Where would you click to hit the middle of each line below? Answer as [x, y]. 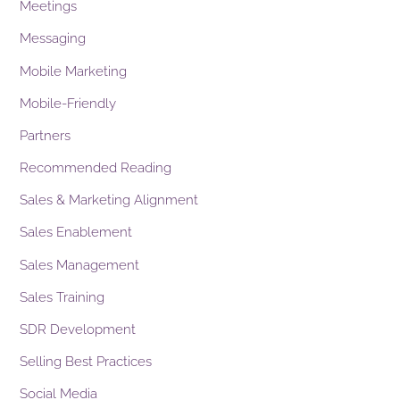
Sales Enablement [76, 233]
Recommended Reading [96, 168]
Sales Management [80, 265]
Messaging [53, 39]
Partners [46, 135]
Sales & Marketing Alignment [109, 200]
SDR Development [78, 329]
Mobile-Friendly [68, 103]
